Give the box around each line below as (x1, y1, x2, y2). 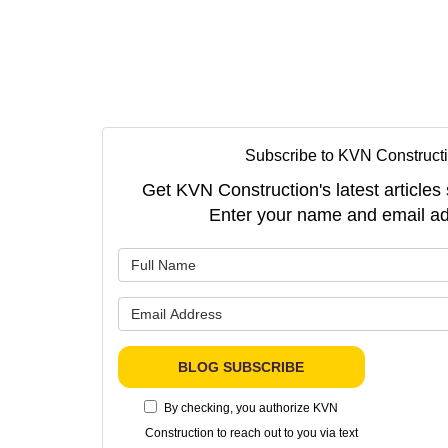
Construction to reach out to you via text (144, 425, 358, 440)
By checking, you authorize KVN (164, 400, 339, 415)
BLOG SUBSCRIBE (178, 358, 305, 375)
